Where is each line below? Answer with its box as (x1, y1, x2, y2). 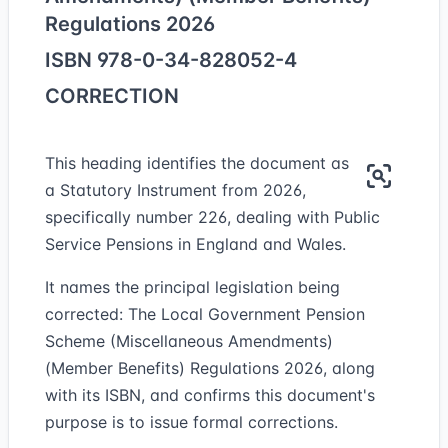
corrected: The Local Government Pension (45, 304, 365, 324)
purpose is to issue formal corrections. (45, 412, 338, 432)
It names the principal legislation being (45, 277, 340, 297)
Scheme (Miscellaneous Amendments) (45, 331, 333, 351)
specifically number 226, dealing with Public (45, 207, 380, 227)
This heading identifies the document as (45, 153, 349, 173)
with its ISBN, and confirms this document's (45, 385, 375, 405)
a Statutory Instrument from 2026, (45, 180, 306, 200)
